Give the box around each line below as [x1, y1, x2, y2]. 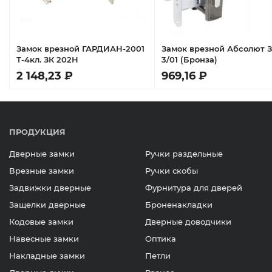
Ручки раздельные [145, 149, 223, 158]
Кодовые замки [9, 217, 73, 226]
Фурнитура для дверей [145, 183, 242, 192]
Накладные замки [9, 251, 85, 260]
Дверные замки [9, 149, 75, 158]
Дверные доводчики [145, 217, 231, 226]
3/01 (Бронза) [161, 55, 217, 64]
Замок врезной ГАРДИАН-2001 [16, 44, 144, 53]
